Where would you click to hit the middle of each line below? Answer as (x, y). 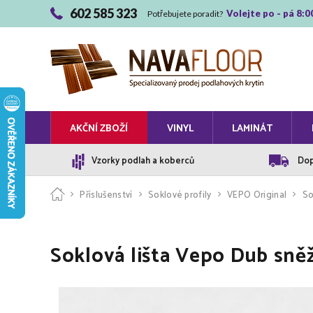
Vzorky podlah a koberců (143, 161)
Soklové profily (180, 195)
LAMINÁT (253, 129)
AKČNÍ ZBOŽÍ (99, 129)
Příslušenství (106, 195)
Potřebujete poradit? (186, 14)
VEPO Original (257, 195)
